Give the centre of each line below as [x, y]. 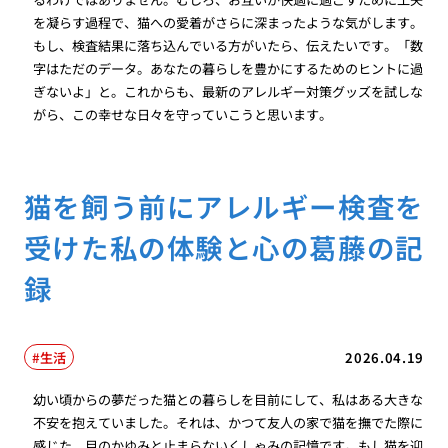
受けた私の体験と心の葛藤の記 [223, 246]
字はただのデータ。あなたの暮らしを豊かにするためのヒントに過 [228, 68]
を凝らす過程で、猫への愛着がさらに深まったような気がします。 [228, 22]
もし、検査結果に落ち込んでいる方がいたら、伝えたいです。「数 [228, 45]
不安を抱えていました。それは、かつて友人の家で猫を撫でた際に [228, 423]
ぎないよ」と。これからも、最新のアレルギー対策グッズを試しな [228, 91]
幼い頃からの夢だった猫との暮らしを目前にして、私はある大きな [228, 400]
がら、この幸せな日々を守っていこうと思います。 [183, 114]
